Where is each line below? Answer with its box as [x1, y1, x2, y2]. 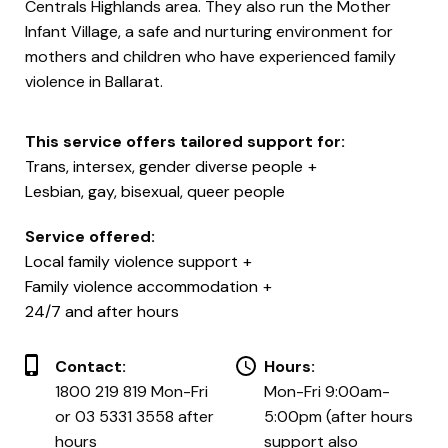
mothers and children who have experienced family [25, 45, 396, 67]
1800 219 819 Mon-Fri [55, 380, 208, 402]
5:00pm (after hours [264, 405, 413, 427]
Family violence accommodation [25, 275, 258, 297]
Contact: [55, 355, 126, 377]
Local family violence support [25, 250, 238, 272]
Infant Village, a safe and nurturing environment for [25, 20, 393, 42]
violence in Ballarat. [25, 70, 163, 92]
